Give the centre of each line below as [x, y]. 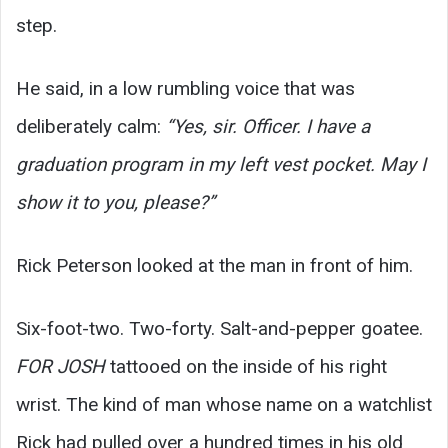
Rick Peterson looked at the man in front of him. [214, 265]
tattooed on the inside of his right [246, 366]
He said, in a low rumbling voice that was [185, 88]
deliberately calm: [91, 126]
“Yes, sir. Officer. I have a [268, 126]
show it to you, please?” [115, 202]
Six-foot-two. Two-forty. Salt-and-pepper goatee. [219, 328]
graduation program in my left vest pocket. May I [221, 164]
